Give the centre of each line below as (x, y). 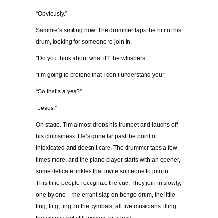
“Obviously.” (52, 14)
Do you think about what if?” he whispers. (92, 59)
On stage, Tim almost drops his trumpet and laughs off (107, 125)
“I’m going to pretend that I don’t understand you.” (101, 75)
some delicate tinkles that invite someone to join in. (103, 172)
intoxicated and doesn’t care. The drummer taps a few (107, 148)
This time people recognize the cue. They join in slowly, (109, 183)
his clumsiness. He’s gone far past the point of (96, 136)
